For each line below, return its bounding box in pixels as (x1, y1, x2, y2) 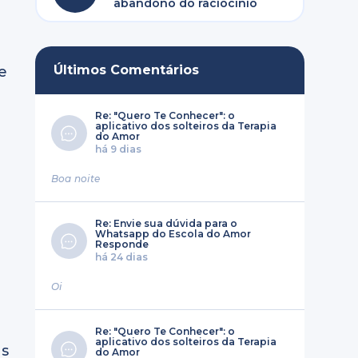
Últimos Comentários (53, 62, 199, 78)
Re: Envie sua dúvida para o (94, 217, 237, 229)
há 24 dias (94, 251, 148, 263)
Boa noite (50, 173, 101, 185)
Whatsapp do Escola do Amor (94, 228, 251, 240)
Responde (94, 238, 149, 250)
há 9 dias (94, 143, 141, 155)
